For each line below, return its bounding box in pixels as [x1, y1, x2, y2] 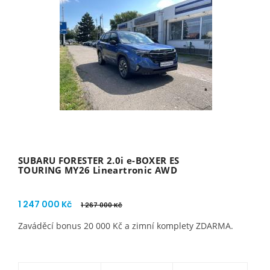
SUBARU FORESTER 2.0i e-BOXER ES [18, 154, 180, 166]
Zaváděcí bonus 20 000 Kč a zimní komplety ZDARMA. [18, 220, 233, 231]
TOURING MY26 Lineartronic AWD [18, 164, 177, 176]
